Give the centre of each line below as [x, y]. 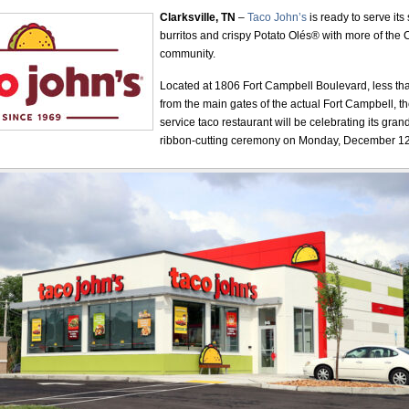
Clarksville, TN [198, 17]
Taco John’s [277, 17]
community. [188, 54]
